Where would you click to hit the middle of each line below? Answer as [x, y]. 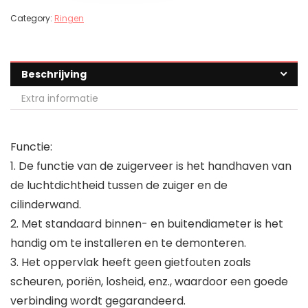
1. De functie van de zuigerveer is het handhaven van [151, 166]
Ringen [69, 19]
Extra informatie [60, 99]
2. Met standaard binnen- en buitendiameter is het [147, 224]
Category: [32, 19]
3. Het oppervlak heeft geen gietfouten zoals [131, 263]
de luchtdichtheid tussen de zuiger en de [119, 186]
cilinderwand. [46, 205]
